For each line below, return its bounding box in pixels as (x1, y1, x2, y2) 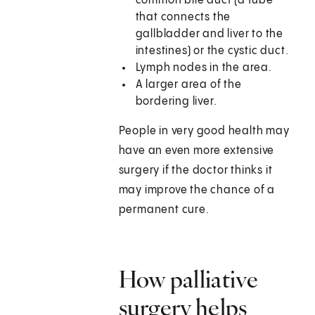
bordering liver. (135, 96, 217, 108)
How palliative (118, 264, 258, 295)
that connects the (135, 11, 231, 24)
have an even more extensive (118, 145, 275, 157)
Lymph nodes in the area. (135, 62, 275, 75)
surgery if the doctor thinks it (118, 165, 273, 177)
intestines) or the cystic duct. (135, 45, 289, 58)
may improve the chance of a (118, 184, 276, 197)
